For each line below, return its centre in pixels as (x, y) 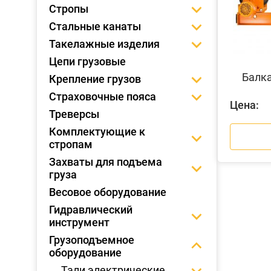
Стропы (69, 9)
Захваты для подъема (106, 162)
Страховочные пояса (103, 96)
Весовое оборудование (108, 192)
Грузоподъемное (92, 240)
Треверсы (74, 114)
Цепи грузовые (87, 61)
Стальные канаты (95, 26)
